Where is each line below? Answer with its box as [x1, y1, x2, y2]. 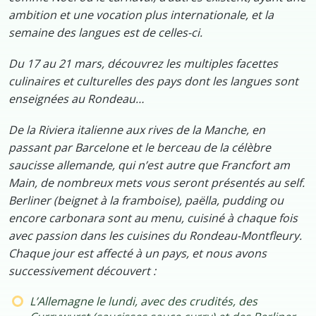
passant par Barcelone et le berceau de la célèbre [8, 140, 271, 156]
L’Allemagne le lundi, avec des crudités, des [30, 293, 257, 310]
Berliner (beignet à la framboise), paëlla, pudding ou [8, 193, 284, 209]
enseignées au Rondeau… [8, 91, 144, 107]
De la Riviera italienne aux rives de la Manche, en [8, 122, 265, 138]
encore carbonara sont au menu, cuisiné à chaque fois [8, 210, 298, 226]
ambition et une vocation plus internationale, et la [8, 6, 274, 23]
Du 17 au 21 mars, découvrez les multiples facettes [8, 56, 278, 72]
